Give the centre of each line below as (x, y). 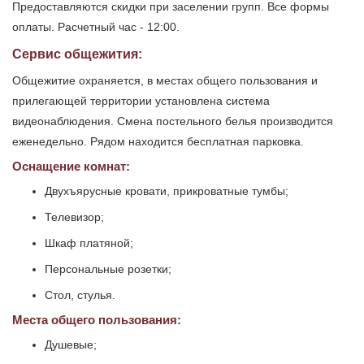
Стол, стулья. (80, 295)
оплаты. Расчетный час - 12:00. (96, 27)
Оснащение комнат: (71, 167)
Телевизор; (74, 217)
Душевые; (71, 345)
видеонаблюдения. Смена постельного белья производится (173, 121)
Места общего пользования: (97, 320)
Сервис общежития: (77, 54)
